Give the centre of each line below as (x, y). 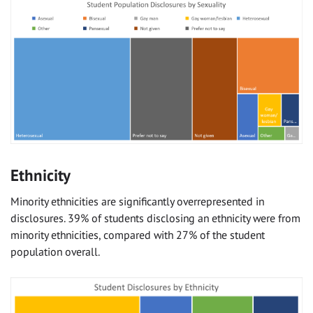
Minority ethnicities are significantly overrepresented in (137, 202)
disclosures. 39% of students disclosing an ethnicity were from (155, 218)
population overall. (55, 252)
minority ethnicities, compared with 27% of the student (138, 235)
